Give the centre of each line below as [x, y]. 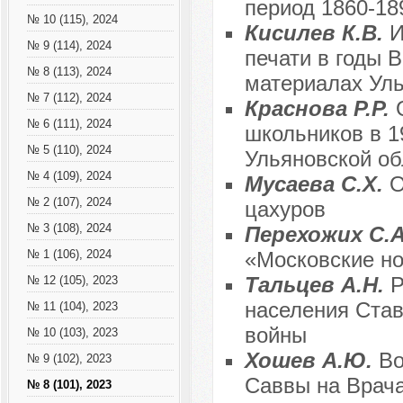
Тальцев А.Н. [317, 285]
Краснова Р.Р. [320, 109]
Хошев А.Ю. [311, 361]
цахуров [285, 210]
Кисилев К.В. [317, 33]
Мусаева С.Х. [317, 184]
